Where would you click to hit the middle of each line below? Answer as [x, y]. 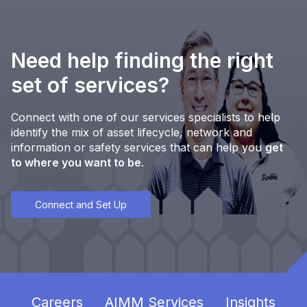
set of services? [93, 85]
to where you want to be [76, 163]
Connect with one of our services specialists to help [146, 118]
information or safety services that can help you [138, 148]
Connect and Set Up [81, 205]
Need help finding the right [142, 61]
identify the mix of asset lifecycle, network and [132, 133]
